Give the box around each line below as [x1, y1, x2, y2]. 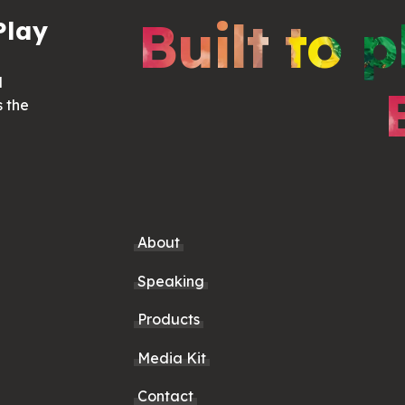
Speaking [137, 271, 205, 290]
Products [137, 310, 201, 329]
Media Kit [137, 348, 207, 367]
